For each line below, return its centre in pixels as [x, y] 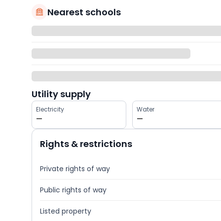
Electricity [50, 110]
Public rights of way [73, 190]
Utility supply [61, 94]
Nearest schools [84, 12]
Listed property [66, 211]
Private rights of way [75, 169]
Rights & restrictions [86, 144]
